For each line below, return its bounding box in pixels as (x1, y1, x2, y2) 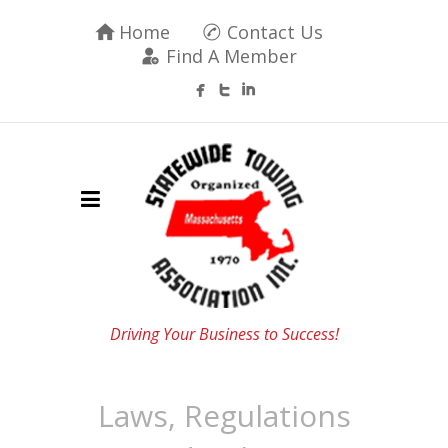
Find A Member (165, 44, 297, 68)
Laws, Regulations (97, 395, 351, 436)
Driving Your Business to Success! (109, 323, 339, 345)
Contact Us (227, 20, 323, 44)
